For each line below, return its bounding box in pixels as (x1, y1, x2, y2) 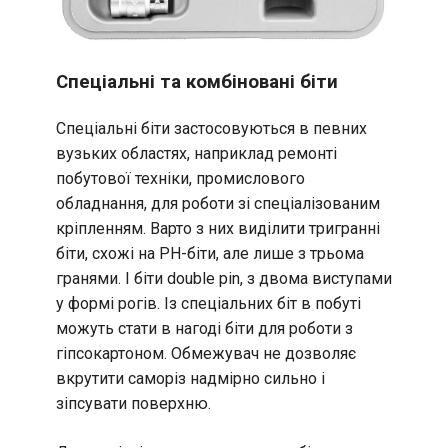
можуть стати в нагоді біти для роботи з (56, 318, 353, 338)
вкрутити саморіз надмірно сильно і (56, 368, 325, 388)
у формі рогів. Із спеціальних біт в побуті (56, 293, 361, 313)
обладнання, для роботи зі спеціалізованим (56, 193, 380, 213)
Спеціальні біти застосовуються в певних (56, 118, 367, 138)
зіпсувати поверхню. (56, 393, 211, 413)
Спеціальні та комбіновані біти (56, 70, 338, 93)
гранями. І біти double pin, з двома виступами (56, 268, 392, 288)
